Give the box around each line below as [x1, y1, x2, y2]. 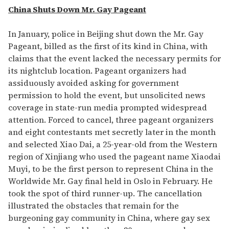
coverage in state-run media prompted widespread [8, 102, 207, 113]
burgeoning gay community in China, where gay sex [8, 212, 210, 224]
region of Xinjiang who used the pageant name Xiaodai [8, 151, 221, 163]
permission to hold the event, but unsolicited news [8, 89, 205, 101]
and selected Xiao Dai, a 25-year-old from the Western [8, 139, 217, 150]
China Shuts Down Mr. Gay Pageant [8, 4, 146, 15]
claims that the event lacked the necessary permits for [8, 53, 221, 64]
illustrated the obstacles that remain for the [8, 200, 179, 212]
